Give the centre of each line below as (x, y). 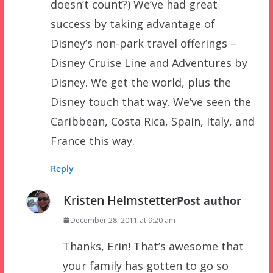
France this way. (92, 140)
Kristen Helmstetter (120, 200)
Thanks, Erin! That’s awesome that (153, 246)
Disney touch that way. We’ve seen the (151, 101)
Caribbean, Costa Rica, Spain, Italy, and (152, 121)
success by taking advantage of (133, 23)
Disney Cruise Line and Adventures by (149, 62)
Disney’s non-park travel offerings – (143, 43)
